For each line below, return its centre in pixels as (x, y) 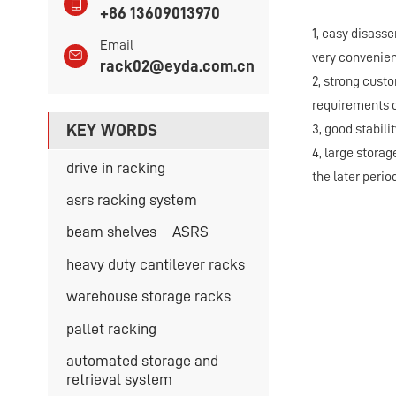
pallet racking (111, 328)
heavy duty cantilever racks (155, 264)
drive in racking (115, 168)
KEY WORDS (111, 130)
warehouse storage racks (148, 297)
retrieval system (119, 379)
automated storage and (142, 360)
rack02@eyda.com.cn (178, 65)
